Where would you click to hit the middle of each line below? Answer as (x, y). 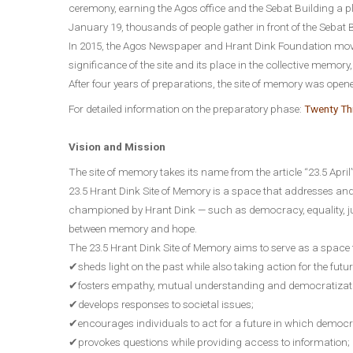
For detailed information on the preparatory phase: (186, 109)
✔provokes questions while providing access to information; (209, 342)
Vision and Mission (117, 147)
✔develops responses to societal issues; (161, 304)
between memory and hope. (133, 229)
